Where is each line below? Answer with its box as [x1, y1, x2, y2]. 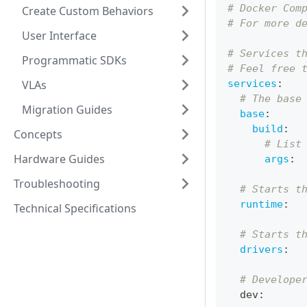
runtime [240, 198, 283, 211]
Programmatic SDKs [22, 53, 127, 68]
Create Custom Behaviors [22, 3, 153, 19]
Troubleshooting [14, 176, 100, 191]
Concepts [14, 127, 62, 142]
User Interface [22, 28, 97, 43]
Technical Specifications [14, 201, 136, 216]
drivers [240, 243, 283, 256]
